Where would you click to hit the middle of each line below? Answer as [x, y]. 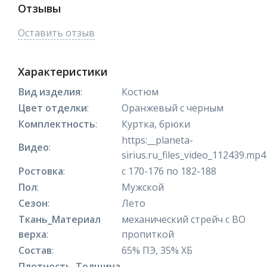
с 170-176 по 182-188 [169, 171]
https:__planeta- [157, 140]
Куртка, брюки [156, 124]
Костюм [140, 91]
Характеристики [63, 71]
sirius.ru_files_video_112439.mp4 [194, 155]
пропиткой [148, 234]
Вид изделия [49, 91]
